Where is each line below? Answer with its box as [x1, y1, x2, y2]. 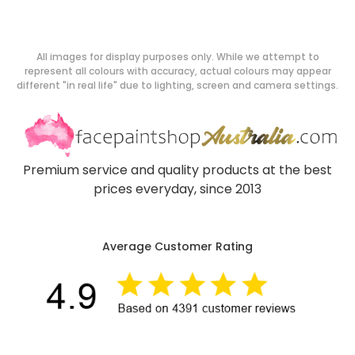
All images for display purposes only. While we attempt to [36, 50, 319, 64]
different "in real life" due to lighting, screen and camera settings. [17, 78, 338, 93]
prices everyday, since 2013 [94, 179, 261, 198]
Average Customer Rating [102, 238, 253, 254]
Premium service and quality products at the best [23, 160, 332, 179]
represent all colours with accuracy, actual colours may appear [24, 64, 331, 78]
